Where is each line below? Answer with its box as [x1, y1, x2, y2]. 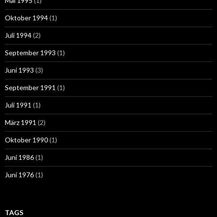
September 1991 [5, 83, 56, 92]
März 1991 [5, 118, 36, 126]
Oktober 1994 [5, 13, 48, 22]
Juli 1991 [5, 100, 31, 109]
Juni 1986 [5, 153, 34, 161]
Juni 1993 [5, 65, 34, 74]
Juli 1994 [5, 31, 31, 39]
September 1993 [5, 48, 56, 57]
